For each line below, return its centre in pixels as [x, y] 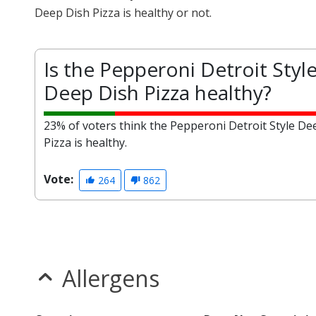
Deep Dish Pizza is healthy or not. [123, 13]
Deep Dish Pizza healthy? [158, 93]
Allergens [111, 279]
